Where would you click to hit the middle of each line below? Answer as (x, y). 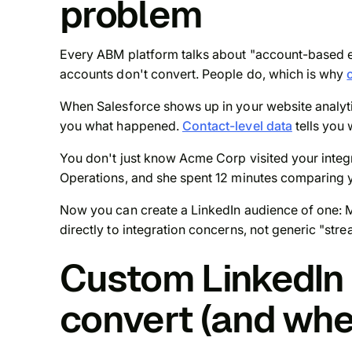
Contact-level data (237, 126)
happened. (148, 126)
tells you (320, 126)
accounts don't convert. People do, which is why (203, 74)
